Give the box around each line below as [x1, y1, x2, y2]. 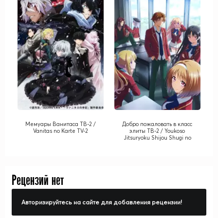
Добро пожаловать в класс [122, 120, 193, 127]
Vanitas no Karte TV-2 [33, 127, 88, 134]
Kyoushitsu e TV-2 [134, 141, 180, 148]
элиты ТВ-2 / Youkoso [129, 127, 185, 134]
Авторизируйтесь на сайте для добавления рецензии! [21, 198, 182, 206]
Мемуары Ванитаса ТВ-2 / [25, 120, 96, 127]
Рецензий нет [12, 172, 64, 189]
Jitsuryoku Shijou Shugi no [123, 134, 191, 141]
